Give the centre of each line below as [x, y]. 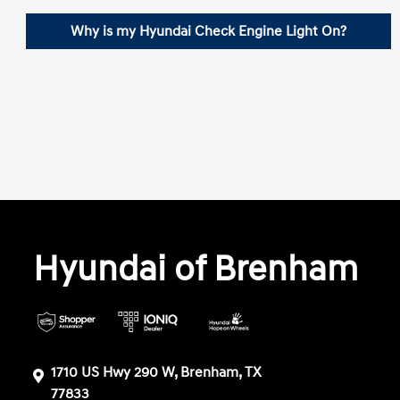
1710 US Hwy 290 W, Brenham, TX [157, 372]
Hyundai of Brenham [196, 270]
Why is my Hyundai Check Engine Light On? [209, 31]
